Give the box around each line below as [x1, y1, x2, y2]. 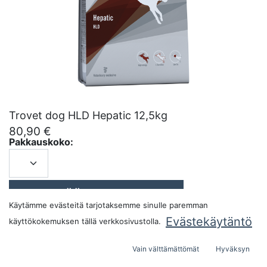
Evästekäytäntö [166, 215, 252, 229]
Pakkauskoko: [9, 136, 73, 148]
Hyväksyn [215, 244, 250, 254]
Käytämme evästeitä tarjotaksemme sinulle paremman [9, 200, 208, 210]
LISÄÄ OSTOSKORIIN [48, 188, 164, 203]
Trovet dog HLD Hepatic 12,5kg [9, 109, 167, 122]
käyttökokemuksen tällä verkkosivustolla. [9, 216, 161, 226]
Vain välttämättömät [132, 244, 200, 254]
